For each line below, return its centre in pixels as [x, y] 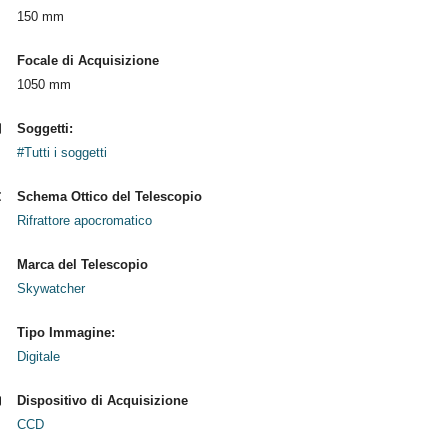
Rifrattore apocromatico [84, 220]
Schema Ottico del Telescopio [109, 196]
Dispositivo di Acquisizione [102, 400]
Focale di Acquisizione [87, 60]
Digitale [38, 356]
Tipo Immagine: [65, 332]
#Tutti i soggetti [61, 152]
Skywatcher [50, 288]
